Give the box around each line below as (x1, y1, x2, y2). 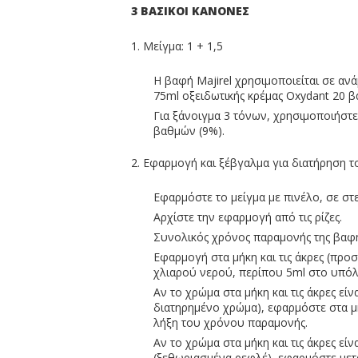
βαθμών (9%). (153, 123, 228, 138)
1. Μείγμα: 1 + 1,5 (131, 38, 223, 54)
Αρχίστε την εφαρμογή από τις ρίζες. (153, 209, 342, 225)
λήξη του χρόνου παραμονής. (153, 315, 308, 330)
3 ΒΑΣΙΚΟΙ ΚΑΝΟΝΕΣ (131, 3, 249, 18)
